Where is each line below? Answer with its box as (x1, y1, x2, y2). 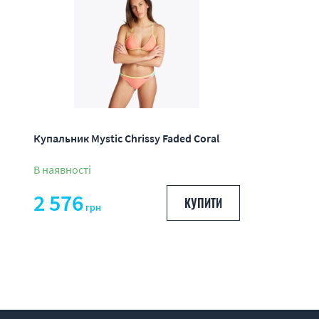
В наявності (33, 162, 91, 177)
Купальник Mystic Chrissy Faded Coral (33, 130, 219, 145)
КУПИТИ (184, 194, 222, 211)
